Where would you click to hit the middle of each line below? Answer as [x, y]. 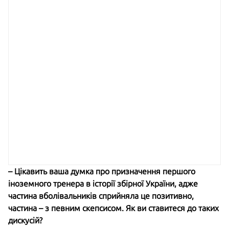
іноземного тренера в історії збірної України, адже [103, 184]
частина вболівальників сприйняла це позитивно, [101, 196]
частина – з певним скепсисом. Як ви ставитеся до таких [113, 208]
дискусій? [25, 220]
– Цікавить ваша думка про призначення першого [102, 171]
